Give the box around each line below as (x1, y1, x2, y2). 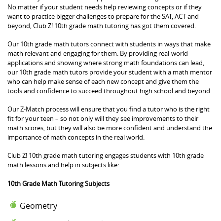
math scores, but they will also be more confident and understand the (7, 123, 212, 132)
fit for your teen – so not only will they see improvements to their (7, 113, 198, 123)
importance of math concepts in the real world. (7, 132, 145, 142)
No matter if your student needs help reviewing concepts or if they (7, 2, 202, 11)
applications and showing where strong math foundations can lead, (7, 58, 204, 67)
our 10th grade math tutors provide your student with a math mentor (7, 67, 212, 76)
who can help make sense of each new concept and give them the (7, 76, 199, 86)
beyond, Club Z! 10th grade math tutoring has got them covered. (7, 21, 196, 30)
